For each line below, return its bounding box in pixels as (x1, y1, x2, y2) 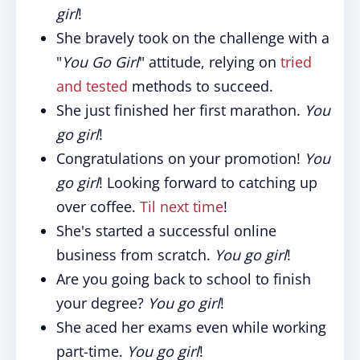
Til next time (140, 197, 223, 216)
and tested (56, 76, 128, 96)
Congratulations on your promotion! (56, 149, 305, 168)
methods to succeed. (128, 76, 273, 96)
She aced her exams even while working (56, 317, 326, 337)
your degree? (56, 293, 148, 313)
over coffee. (56, 197, 140, 216)
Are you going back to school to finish (56, 269, 311, 288)
